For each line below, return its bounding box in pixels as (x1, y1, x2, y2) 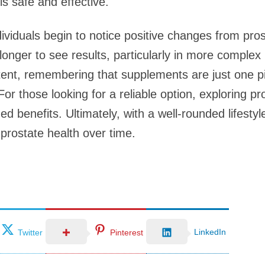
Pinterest (110, 227, 143, 237)
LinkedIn (194, 227, 226, 237)
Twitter (18, 227, 43, 237)
